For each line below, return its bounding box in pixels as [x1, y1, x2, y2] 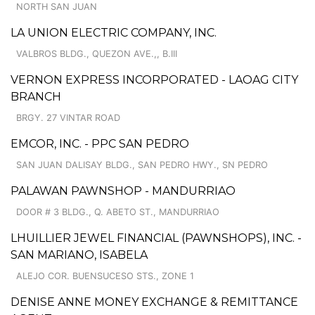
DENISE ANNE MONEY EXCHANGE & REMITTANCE [11, 295, 298, 309]
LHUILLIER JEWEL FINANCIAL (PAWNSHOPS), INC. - [11, 231, 302, 245]
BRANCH [11, 89, 61, 103]
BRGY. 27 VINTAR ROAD [16, 112, 120, 123]
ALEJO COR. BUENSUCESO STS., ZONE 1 [16, 270, 194, 281]
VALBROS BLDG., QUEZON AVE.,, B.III [16, 48, 177, 59]
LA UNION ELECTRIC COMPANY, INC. [11, 25, 217, 39]
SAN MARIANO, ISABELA [11, 247, 148, 262]
